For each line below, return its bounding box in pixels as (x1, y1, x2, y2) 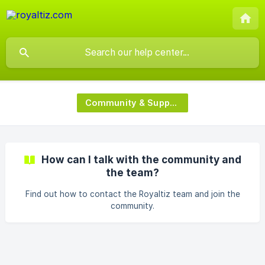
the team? (106, 166, 159, 179)
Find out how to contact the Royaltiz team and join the (25, 189, 240, 199)
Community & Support (170, 97, 177, 108)
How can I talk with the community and (41, 153, 241, 166)
